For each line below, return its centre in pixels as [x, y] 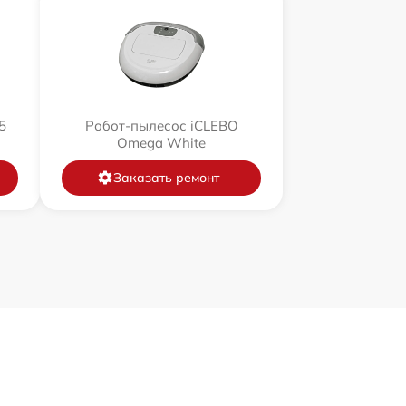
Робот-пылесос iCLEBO [161, 125]
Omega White [161, 142]
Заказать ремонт [166, 177]
